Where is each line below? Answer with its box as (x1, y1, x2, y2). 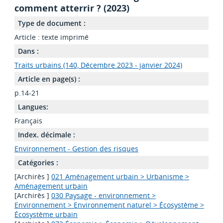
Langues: (17, 102, 48, 112)
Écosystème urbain (14, 210, 78, 220)
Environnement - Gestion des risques (14, 144, 138, 154)
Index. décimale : (17, 130, 75, 140)
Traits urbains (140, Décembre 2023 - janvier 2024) (14, 60, 182, 70)
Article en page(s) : (17, 74, 80, 84)
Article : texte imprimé (14, 32, 89, 42)
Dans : (17, 46, 39, 56)
